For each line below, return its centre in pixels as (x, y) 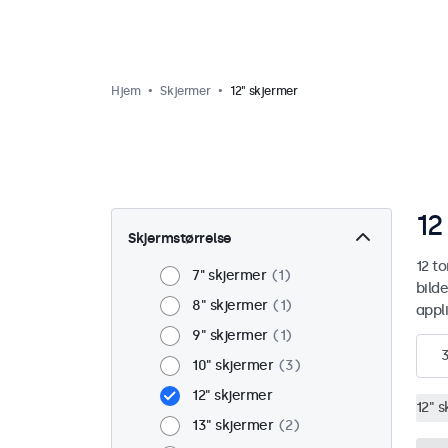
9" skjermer (230, 335)
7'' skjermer (229, 275)
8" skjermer (230, 305)
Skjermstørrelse (180, 238)
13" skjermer (232, 425)
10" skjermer (232, 365)
